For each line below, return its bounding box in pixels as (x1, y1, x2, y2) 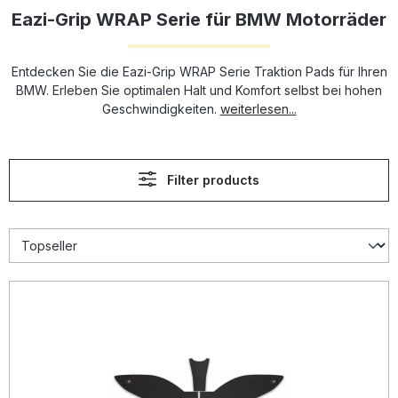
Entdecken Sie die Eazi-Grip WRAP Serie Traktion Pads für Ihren (11, 64, 387, 79)
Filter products (166, 172, 259, 187)
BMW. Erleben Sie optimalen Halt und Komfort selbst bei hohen (16, 83, 382, 98)
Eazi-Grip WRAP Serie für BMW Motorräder (12, 9, 386, 30)
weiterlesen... (219, 101, 297, 116)
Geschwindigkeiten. (101, 101, 220, 116)
